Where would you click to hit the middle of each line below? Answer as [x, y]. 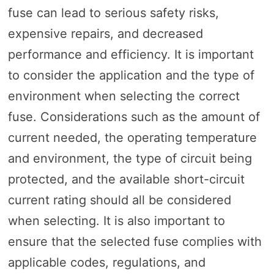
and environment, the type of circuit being [130, 158]
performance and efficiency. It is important [131, 54]
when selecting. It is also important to [116, 220]
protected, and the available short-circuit [126, 179]
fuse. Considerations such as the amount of [134, 117]
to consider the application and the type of [131, 75]
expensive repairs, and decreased [105, 33]
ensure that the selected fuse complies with [135, 241]
